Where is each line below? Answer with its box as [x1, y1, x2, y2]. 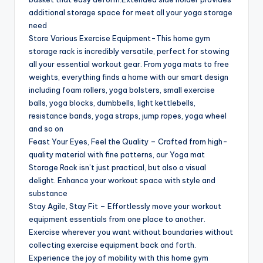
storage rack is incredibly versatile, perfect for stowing [29, 46, 230, 56]
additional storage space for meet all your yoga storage [29, 7, 232, 17]
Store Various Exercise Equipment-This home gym [29, 33, 210, 43]
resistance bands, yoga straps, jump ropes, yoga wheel [29, 110, 227, 120]
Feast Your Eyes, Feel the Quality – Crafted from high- [29, 136, 228, 146]
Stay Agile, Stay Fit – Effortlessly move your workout [29, 201, 221, 211]
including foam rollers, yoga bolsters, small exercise [29, 85, 215, 95]
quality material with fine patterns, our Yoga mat [29, 149, 205, 159]
